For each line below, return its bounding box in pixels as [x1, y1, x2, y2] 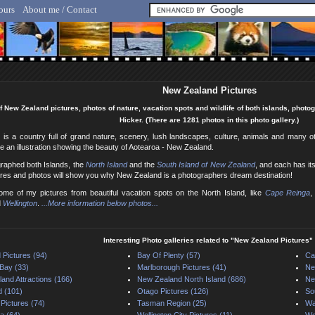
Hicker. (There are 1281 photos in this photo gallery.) [120, 116, 299, 124]
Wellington [3, 199, 37, 208]
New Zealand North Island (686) [137, 275, 246, 284]
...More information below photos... [41, 199, 158, 208]
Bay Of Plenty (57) [137, 251, 200, 260]
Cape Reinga [264, 188, 311, 198]
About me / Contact [22, 4, 97, 15]
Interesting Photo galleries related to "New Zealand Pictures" [103, 236, 313, 245]
